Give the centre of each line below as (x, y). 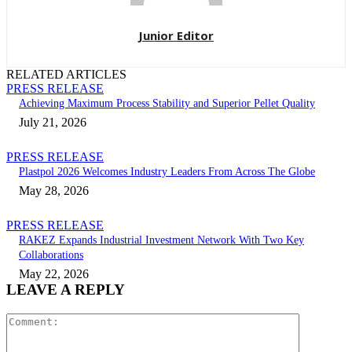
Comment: (324, 320)
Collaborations (51, 255)
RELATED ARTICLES (66, 75)
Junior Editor (176, 36)
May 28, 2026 (54, 191)
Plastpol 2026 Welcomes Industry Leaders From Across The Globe (167, 172)
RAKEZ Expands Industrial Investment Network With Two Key (161, 240)
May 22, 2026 (54, 274)
